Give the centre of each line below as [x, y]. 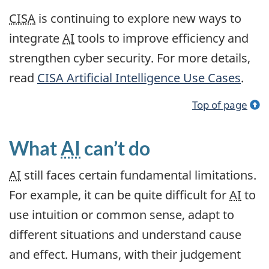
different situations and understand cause [125, 235]
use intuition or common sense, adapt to [122, 215]
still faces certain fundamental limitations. [139, 175]
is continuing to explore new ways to [138, 19]
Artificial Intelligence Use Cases [152, 78]
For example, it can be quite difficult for [119, 195]
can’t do [115, 148]
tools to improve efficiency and [162, 38]
